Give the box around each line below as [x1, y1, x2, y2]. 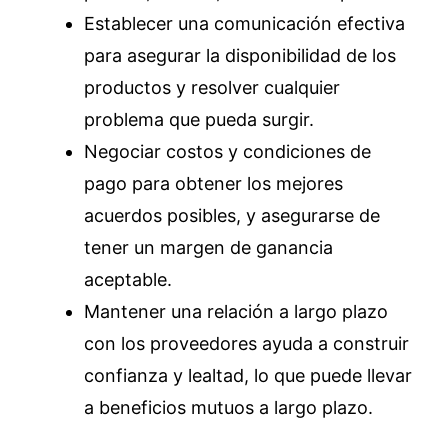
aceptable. [84, 268, 172, 290]
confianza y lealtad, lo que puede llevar [84, 364, 412, 386]
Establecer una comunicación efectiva [84, 12, 405, 34]
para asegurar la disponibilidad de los [84, 44, 396, 66]
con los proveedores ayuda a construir [84, 332, 409, 354]
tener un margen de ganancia [84, 236, 333, 258]
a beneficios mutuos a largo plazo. [84, 396, 373, 418]
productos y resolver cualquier [84, 76, 340, 98]
